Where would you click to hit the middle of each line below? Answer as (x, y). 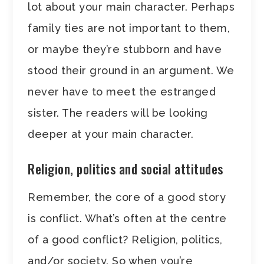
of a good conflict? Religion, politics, (125, 239)
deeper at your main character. (111, 134)
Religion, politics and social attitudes (126, 168)
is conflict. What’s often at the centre (127, 218)
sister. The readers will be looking (118, 113)
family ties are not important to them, (129, 28)
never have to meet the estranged (122, 91)
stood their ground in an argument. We (131, 70)
